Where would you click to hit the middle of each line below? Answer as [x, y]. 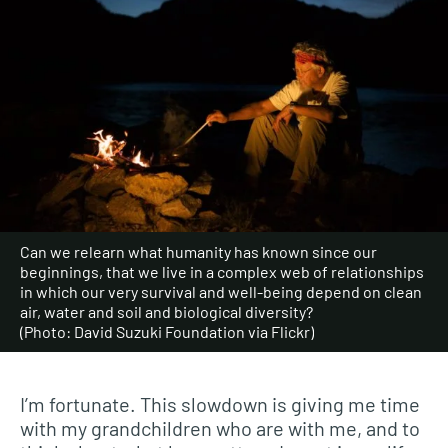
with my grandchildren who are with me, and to [220, 428]
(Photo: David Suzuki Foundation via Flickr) [167, 332]
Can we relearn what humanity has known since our [198, 252]
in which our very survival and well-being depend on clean [221, 292]
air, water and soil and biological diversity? [166, 312]
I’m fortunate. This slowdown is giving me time [220, 404]
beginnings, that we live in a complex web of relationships [222, 272]
